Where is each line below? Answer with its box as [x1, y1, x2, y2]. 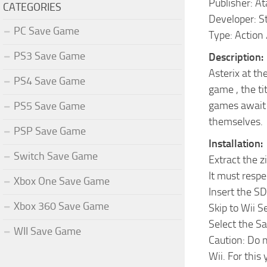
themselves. [209, 115, 263, 128]
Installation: [209, 137, 263, 150]
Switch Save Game [14, 149, 98, 163]
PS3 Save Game [14, 49, 85, 63]
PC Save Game [14, 24, 79, 38]
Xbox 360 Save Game [14, 199, 109, 213]
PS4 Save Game [14, 74, 85, 88]
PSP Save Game [14, 124, 86, 138]
